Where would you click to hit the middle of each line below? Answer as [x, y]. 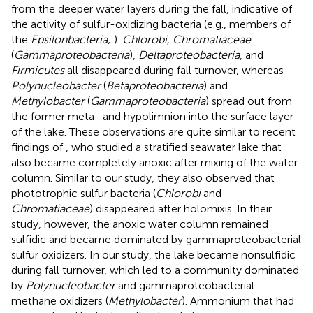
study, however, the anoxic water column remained [140, 224]
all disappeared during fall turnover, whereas [174, 70]
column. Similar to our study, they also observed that [143, 177]
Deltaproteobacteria [189, 54]
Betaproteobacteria [155, 85]
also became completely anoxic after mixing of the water [154, 162]
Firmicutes [38, 70]
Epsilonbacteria [69, 39]
